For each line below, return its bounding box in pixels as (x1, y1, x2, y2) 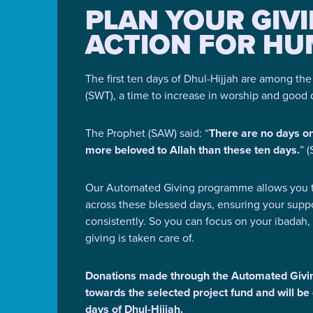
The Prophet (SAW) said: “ (85, 125, 209, 142)
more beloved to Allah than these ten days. (85, 142, 300, 159)
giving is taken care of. (85, 230, 194, 247)
